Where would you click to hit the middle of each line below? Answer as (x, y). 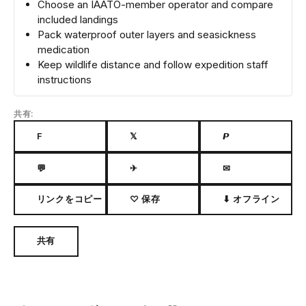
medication (64, 49)
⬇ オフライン (251, 199)
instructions (65, 79)
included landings (78, 19)
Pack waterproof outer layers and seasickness (147, 34)
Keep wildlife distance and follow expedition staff (153, 64)
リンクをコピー (69, 199)
